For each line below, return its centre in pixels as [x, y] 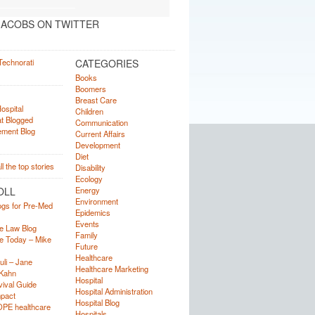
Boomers [90, 89]
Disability [90, 167]
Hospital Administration [114, 291]
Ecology [89, 179]
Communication [101, 122]
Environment [96, 201]
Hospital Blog [97, 302]
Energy [87, 190]
